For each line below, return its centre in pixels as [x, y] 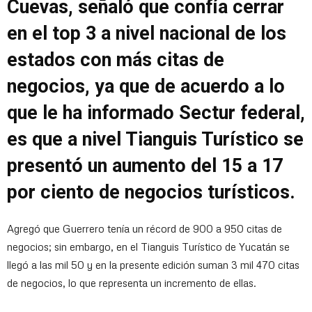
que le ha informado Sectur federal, [156, 113]
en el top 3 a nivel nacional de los [147, 33]
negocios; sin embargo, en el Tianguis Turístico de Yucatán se [148, 247]
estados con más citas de [116, 60]
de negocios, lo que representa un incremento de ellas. [132, 283]
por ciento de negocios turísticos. [151, 192]
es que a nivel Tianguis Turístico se [155, 139]
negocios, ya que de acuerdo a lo [146, 86]
